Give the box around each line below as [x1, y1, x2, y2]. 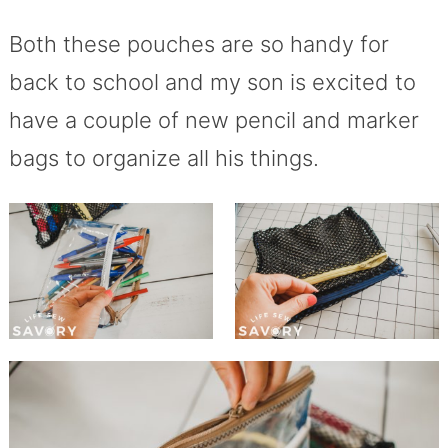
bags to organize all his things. [8, 145, 319, 172]
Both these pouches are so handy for [8, 31, 389, 58]
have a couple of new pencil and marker [8, 107, 419, 134]
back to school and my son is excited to [8, 69, 416, 96]
